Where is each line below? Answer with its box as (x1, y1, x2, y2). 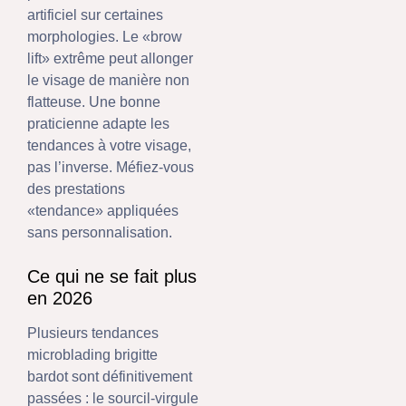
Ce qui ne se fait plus (27, 266, 197, 287)
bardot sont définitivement (27, 369, 192, 385)
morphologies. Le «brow (27, 28, 182, 44)
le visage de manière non (27, 72, 189, 88)
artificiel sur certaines (27, 6, 163, 23)
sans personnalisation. (27, 224, 172, 240)
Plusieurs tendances (27, 325, 159, 342)
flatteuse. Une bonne (27, 93, 160, 110)
